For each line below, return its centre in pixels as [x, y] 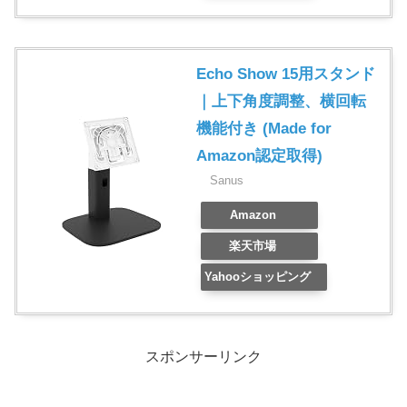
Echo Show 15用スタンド [286, 74]
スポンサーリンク [203, 357]
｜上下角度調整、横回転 [281, 102]
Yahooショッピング [257, 277]
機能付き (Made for [264, 129]
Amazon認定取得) [259, 156]
